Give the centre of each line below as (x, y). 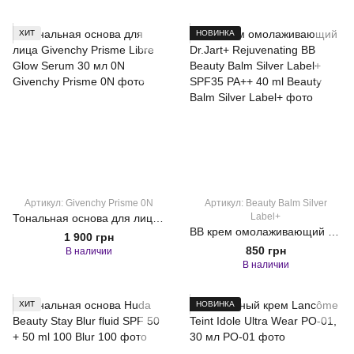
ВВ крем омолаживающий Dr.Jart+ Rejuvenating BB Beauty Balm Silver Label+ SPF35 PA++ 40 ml (333, 232)
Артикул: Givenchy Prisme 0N (88, 203)
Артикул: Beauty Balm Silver (265, 203)
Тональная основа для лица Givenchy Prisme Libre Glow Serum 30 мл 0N (158, 218)
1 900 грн (88, 237)
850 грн (265, 250)
